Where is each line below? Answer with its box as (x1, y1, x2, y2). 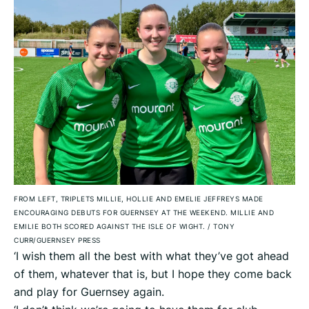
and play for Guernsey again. (14, 284, 164, 300)
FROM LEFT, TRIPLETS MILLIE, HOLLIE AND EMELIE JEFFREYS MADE (14, 194, 263, 204)
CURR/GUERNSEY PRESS (14, 235, 101, 246)
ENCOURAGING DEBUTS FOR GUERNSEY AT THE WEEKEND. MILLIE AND (14, 208, 274, 218)
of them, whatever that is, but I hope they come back (14, 266, 292, 282)
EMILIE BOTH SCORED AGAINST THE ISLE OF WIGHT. (14, 221, 208, 232)
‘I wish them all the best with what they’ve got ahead (14, 248, 289, 264)
